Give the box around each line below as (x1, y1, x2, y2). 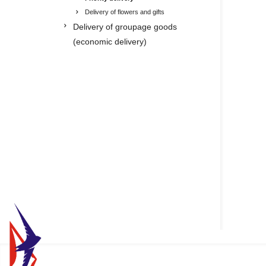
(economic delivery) (72, 37, 147, 46)
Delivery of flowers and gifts (84, 8, 164, 15)
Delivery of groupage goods (72, 22, 177, 31)
